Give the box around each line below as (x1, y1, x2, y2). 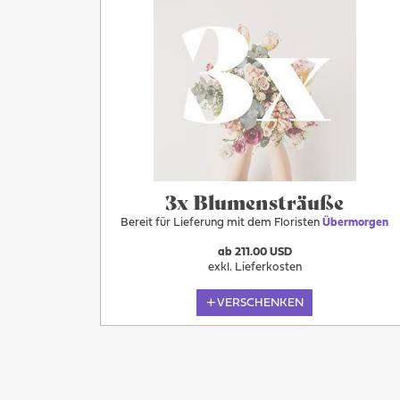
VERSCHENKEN (216, 296, 304, 309)
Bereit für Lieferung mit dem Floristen (121, 217, 323, 229)
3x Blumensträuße (165, 187, 345, 216)
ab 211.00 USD (217, 246, 292, 258)
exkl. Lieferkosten (207, 262, 302, 273)
